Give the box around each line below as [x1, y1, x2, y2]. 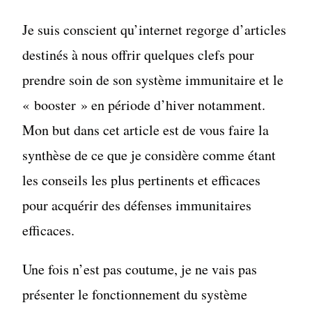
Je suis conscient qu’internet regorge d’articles [22, 20, 287, 40]
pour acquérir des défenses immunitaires [22, 196, 252, 215]
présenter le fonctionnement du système [22, 285, 248, 304]
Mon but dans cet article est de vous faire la [22, 120, 270, 140]
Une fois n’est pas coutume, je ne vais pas [22, 260, 258, 279]
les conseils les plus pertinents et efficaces [22, 171, 261, 190]
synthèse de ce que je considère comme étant [22, 146, 276, 165]
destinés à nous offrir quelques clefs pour [22, 45, 255, 65]
